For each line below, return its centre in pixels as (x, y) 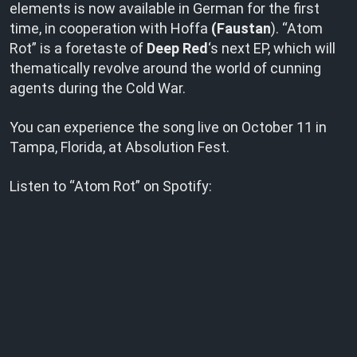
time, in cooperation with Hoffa (110, 28)
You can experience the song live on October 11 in (168, 127)
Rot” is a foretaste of (78, 48)
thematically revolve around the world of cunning (165, 68)
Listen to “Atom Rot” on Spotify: (111, 186)
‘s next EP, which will (272, 48)
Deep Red (177, 48)
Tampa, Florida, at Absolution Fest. (120, 147)
